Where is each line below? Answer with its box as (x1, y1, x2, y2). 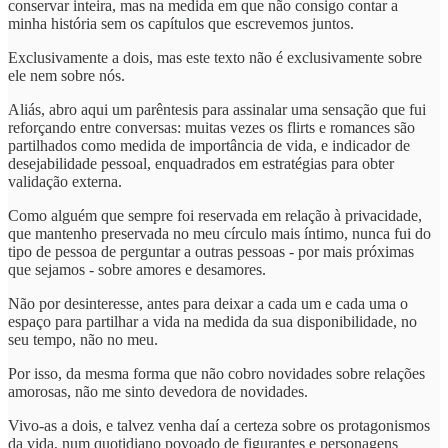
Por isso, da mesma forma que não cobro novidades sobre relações (8, 364, 425, 382)
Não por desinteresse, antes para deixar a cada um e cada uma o (8, 294, 408, 312)
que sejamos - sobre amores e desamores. (8, 260, 266, 278)
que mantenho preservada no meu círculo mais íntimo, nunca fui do (8, 224, 431, 242)
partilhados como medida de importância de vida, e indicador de (8, 136, 410, 154)
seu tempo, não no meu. (8, 330, 158, 348)
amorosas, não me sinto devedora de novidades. (8, 382, 308, 400)
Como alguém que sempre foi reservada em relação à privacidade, (8, 206, 422, 224)
